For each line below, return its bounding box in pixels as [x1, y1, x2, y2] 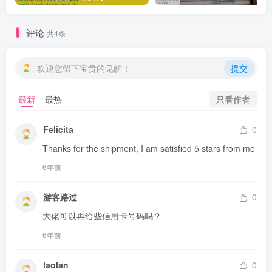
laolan [43, 258, 69, 271]
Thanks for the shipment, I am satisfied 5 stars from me [42, 142, 255, 155]
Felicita [43, 123, 73, 136]
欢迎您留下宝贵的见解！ [37, 62, 131, 75]
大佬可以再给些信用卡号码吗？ [42, 209, 161, 222]
